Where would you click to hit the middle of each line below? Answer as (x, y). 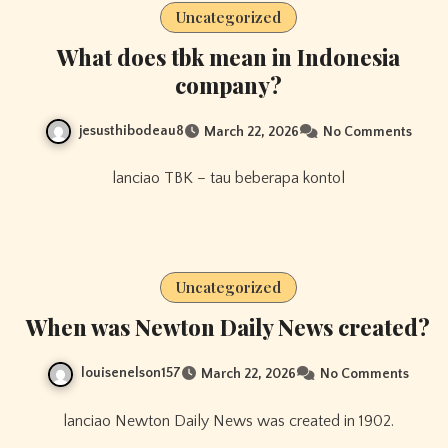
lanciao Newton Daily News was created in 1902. (230, 420)
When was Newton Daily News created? (228, 327)
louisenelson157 (131, 373)
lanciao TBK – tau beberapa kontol (230, 178)
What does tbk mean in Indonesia (228, 56)
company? (228, 84)
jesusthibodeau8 (131, 130)
